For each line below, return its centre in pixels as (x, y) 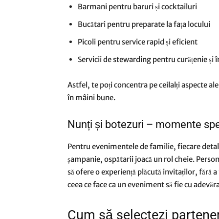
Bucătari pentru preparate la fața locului (144, 24)
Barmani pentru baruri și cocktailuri (137, 7)
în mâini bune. (91, 98)
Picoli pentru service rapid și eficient (138, 42)
